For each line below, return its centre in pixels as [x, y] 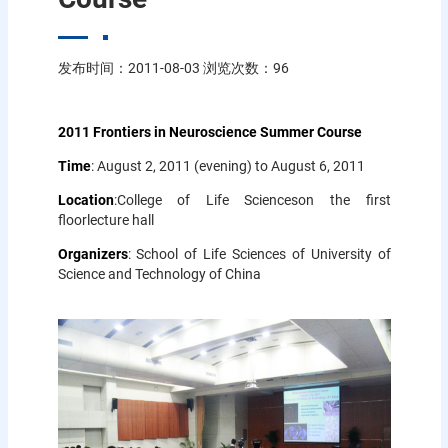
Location [85, 199]
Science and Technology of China [159, 273]
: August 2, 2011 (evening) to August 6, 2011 [227, 165]
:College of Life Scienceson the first [252, 199]
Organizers [92, 253]
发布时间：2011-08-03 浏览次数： [165, 67]
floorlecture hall [105, 219]
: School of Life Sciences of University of [259, 253]
